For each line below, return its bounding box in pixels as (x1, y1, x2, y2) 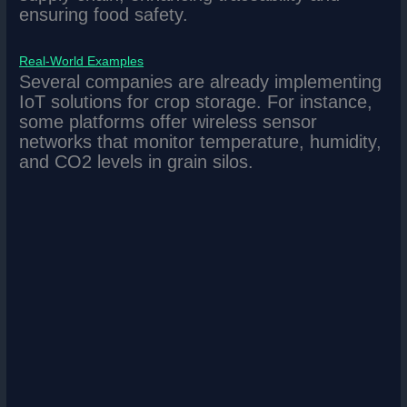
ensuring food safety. (19, 5, 189, 25)
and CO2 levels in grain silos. (19, 152, 254, 173)
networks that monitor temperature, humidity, (19, 132, 382, 153)
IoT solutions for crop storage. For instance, (19, 92, 373, 113)
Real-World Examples (19, 55, 144, 69)
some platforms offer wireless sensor (19, 112, 318, 133)
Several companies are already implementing (19, 72, 382, 93)
